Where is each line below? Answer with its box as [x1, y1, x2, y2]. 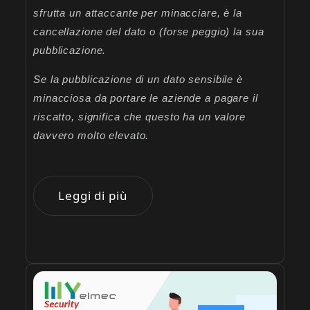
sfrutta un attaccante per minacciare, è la [33, 7, 242, 19]
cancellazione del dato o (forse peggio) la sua [33, 26, 264, 38]
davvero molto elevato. [33, 129, 149, 142]
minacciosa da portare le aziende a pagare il [33, 92, 258, 104]
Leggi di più [58, 188, 128, 204]
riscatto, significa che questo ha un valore [33, 111, 246, 123]
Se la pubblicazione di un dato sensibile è [33, 73, 243, 86]
